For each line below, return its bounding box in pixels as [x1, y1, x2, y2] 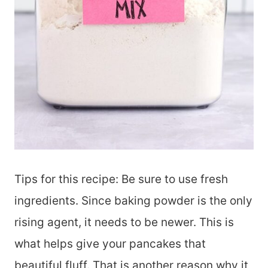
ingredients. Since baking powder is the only [14, 194, 252, 208]
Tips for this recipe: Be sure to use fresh [14, 172, 228, 187]
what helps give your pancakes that [14, 237, 206, 251]
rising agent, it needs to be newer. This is [14, 215, 234, 230]
